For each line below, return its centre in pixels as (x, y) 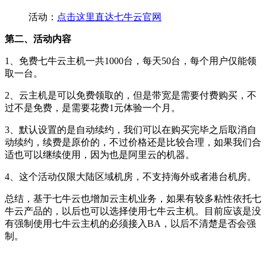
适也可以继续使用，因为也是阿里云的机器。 (100, 154)
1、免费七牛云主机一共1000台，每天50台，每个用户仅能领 (131, 61)
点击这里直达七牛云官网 (109, 17)
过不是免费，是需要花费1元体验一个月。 (93, 107)
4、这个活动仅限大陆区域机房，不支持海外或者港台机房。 (131, 176)
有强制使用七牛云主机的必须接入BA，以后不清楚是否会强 (130, 223)
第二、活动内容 (38, 39)
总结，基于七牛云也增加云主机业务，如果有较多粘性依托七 (133, 198)
